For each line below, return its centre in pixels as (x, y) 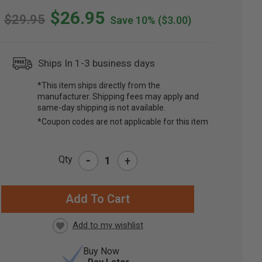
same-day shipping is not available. (102, 108)
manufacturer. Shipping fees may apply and (118, 97)
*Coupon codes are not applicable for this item (123, 122)
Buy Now (101, 251)
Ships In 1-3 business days (97, 63)
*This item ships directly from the (99, 86)
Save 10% (133, 20)
